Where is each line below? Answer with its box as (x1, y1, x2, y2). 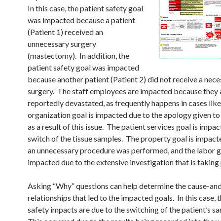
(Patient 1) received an (28, 27, 103, 37)
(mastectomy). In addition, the (28, 51, 129, 60)
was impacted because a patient (28, 15, 135, 25)
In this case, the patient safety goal (28, 3, 143, 13)
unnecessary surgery (28, 39, 96, 48)
